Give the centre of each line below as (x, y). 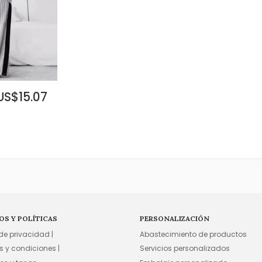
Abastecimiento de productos (194, 234)
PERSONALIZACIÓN (175, 218)
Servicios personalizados (185, 249)
